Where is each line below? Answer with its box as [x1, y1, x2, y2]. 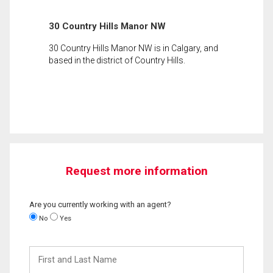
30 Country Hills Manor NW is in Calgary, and [49, 43, 218, 53]
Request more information [65, 163, 208, 178]
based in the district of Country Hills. [49, 55, 185, 65]
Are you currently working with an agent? [29, 199, 171, 209]
